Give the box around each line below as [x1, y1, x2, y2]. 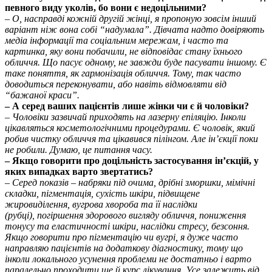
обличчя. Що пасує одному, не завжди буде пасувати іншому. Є [5, 57, 267, 68]
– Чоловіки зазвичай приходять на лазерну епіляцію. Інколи [5, 112, 246, 123]
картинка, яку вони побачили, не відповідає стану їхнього [5, 46, 242, 57]
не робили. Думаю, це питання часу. [5, 144, 152, 155]
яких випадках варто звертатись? [5, 166, 153, 177]
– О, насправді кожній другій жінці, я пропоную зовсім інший [5, 13, 256, 24]
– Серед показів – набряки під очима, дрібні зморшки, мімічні [5, 177, 255, 188]
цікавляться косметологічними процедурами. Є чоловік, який [5, 123, 255, 134]
